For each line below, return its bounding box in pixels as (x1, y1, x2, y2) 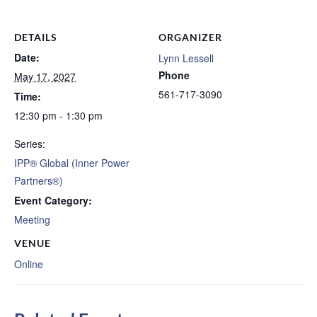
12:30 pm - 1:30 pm (14, 108, 103, 122)
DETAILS (14, 30, 57, 43)
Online (14, 256, 43, 271)
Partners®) (14, 173, 63, 188)
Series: (14, 136, 45, 151)
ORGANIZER (158, 30, 222, 43)
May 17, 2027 (14, 69, 76, 83)
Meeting (14, 212, 50, 226)
